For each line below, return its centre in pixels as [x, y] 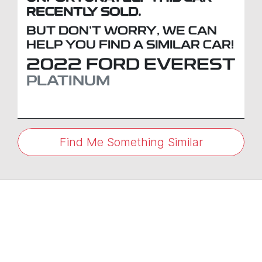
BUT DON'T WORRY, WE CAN [122, 31]
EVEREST [189, 65]
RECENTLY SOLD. [84, 13]
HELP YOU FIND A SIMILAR [115, 45]
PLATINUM [68, 82]
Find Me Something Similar [131, 142]
